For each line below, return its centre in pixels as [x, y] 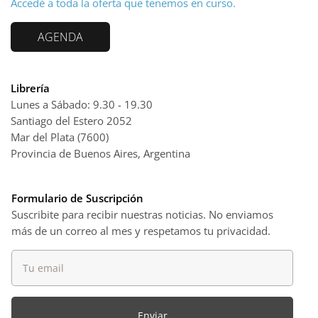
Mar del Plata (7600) [60, 137]
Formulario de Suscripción [77, 198]
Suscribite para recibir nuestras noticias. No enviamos [142, 214]
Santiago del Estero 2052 [71, 121]
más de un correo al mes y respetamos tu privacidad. [141, 231]
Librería [30, 88]
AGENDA [60, 37]
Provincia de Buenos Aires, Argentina [100, 153]
